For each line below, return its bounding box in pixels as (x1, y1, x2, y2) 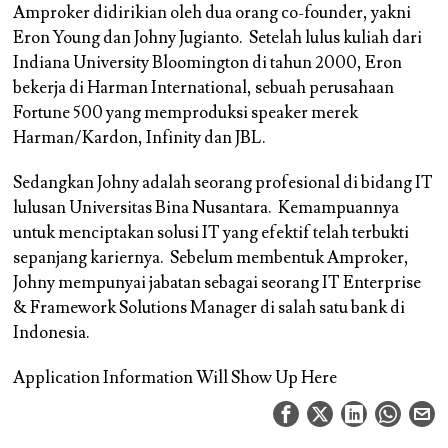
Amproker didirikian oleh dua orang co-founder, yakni (13, 2, 412, 25)
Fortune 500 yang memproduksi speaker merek (13, 102, 359, 125)
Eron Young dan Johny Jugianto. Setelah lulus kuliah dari (13, 27, 423, 50)
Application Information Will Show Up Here (13, 367, 338, 390)
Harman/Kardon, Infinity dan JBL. (13, 127, 267, 150)
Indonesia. (13, 322, 91, 345)
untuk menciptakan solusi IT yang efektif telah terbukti (13, 222, 410, 245)
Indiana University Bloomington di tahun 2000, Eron (13, 52, 403, 75)
